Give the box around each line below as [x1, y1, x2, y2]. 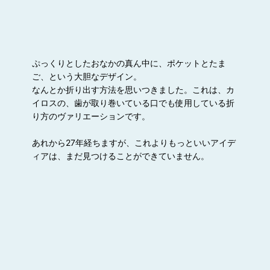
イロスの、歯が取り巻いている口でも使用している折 [32, 97, 235, 108]
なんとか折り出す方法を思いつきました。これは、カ [32, 84, 235, 95]
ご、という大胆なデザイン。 [32, 71, 142, 81]
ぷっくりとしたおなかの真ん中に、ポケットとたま [32, 57, 227, 68]
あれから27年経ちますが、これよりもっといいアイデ [32, 137, 236, 148]
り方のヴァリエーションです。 [32, 110, 151, 121]
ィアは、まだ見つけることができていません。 [32, 150, 210, 161]
